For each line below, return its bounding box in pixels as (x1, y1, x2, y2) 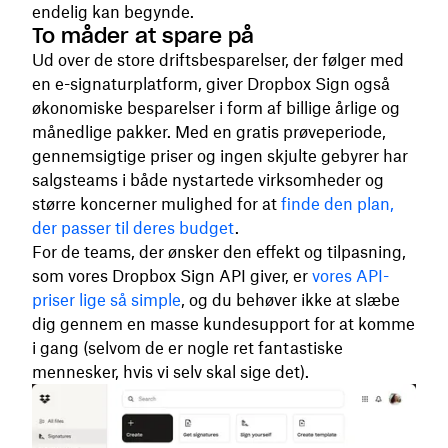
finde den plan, (281, 194, 394, 214)
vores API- (312, 266, 389, 286)
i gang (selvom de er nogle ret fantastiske (32, 338, 343, 358)
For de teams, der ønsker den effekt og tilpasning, (32, 242, 406, 262)
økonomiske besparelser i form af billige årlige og (32, 98, 400, 118)
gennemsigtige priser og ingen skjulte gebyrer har (32, 146, 408, 166)
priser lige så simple (32, 290, 181, 310)
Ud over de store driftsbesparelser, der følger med (32, 50, 404, 70)
